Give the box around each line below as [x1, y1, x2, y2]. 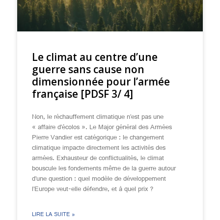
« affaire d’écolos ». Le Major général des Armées [32, 121, 172, 135]
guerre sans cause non [32, 62, 144, 76]
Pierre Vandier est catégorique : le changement [32, 131, 164, 145]
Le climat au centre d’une [32, 50, 158, 64]
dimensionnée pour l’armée [32, 75, 170, 88]
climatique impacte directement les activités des [32, 141, 165, 155]
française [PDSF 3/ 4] [32, 87, 133, 101]
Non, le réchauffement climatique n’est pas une [32, 110, 164, 124]
